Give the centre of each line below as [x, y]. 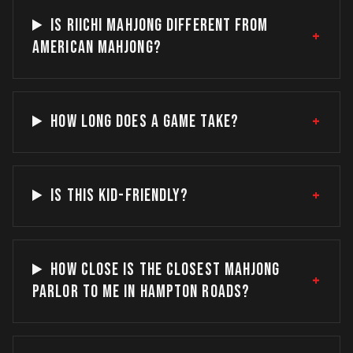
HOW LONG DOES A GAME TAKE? [145, 122]
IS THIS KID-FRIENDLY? [120, 196]
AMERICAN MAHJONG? [97, 48]
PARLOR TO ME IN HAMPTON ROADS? [141, 292]
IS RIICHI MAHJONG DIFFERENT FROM [160, 26]
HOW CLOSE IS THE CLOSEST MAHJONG [165, 270]
